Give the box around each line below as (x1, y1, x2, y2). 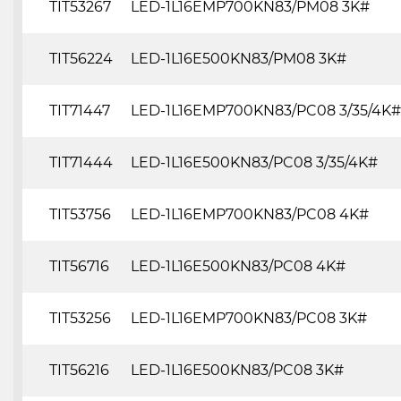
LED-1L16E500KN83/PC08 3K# (131, 361, 344, 379)
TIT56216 (49, 361, 109, 379)
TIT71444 (49, 153, 113, 171)
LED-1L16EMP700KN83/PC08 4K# (131, 205, 369, 223)
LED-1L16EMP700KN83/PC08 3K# (131, 309, 367, 327)
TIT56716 (49, 257, 109, 275)
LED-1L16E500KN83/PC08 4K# (131, 257, 346, 275)
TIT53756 (49, 205, 111, 223)
